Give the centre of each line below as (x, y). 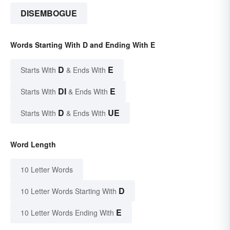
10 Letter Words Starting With (69, 191)
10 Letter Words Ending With (67, 212)
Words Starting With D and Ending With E (83, 44)
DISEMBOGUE (49, 13)
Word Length (33, 144)
